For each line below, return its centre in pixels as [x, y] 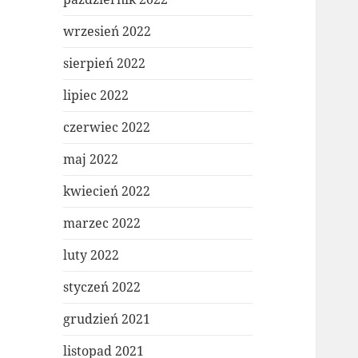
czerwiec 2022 [107, 127]
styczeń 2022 [102, 287]
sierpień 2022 [105, 64]
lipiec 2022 [96, 95]
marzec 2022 [102, 223]
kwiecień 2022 [107, 191]
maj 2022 [91, 159]
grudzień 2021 [107, 319]
